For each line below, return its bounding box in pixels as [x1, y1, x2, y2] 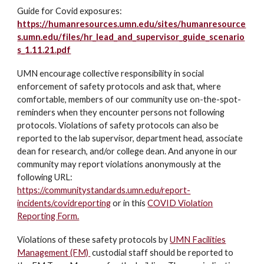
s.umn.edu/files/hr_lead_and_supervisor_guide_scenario [17, 32, 245, 42]
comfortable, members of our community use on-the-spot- [17, 94, 242, 104]
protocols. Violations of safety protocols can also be [17, 120, 219, 130]
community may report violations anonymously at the [17, 159, 222, 169]
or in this [111, 198, 148, 208]
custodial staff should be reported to [90, 247, 234, 258]
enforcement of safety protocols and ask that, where [17, 81, 222, 91]
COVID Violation [147, 198, 213, 208]
